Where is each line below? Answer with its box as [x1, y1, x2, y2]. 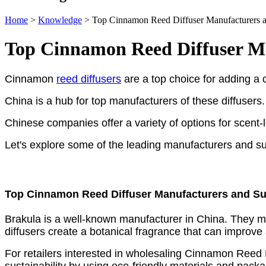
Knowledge [38, 14, 82, 25]
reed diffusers [56, 72, 121, 85]
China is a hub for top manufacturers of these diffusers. [5, 94, 265, 107]
